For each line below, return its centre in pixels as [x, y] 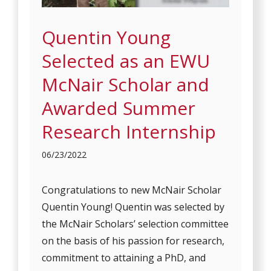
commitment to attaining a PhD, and [124, 258]
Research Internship [129, 132]
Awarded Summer [119, 108]
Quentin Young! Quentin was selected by [133, 207]
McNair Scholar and [126, 85]
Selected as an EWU [126, 61]
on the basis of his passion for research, [133, 241]
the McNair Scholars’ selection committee [135, 224]
